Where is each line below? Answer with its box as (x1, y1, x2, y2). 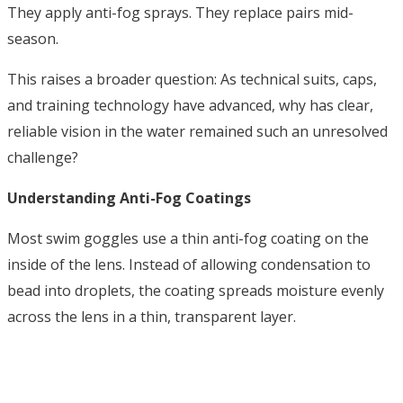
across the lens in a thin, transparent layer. (7, 307, 296, 327)
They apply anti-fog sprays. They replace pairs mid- (7, 3, 354, 23)
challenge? (7, 148, 78, 168)
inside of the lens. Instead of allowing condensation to (7, 255, 371, 275)
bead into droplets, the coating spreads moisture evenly (7, 281, 384, 301)
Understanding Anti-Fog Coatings (7, 188, 251, 209)
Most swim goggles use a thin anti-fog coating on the (7, 228, 369, 249)
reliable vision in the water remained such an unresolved (7, 121, 388, 142)
